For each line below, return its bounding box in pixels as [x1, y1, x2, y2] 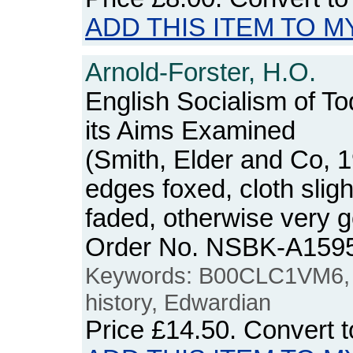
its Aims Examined [85, 117, 295, 145]
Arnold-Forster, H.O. [85, 58, 316, 87]
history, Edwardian [85, 289, 271, 315]
